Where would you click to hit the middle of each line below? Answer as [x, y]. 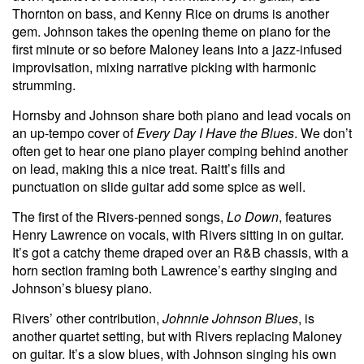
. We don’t [323, 132]
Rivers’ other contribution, [87, 318]
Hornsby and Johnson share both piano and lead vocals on [182, 115]
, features [305, 216]
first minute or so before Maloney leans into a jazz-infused [177, 49]
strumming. [44, 84]
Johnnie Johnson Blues [230, 318]
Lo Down [253, 216]
